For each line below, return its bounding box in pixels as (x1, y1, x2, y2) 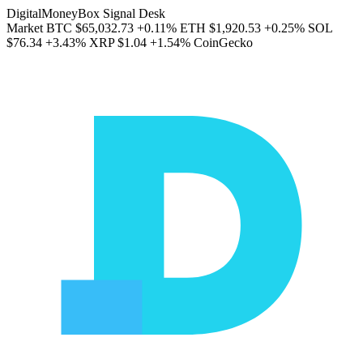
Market (6, 21, 43, 35)
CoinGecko (194, 36, 253, 49)
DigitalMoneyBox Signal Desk (6, 6, 165, 20)
